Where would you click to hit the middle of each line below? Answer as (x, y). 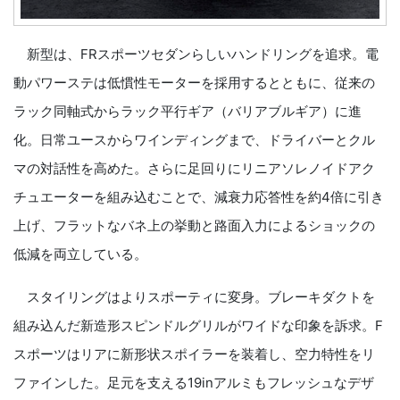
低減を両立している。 (80, 254)
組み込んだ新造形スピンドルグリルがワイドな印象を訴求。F (198, 326)
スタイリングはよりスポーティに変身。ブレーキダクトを (194, 297)
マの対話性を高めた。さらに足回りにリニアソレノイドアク (194, 169)
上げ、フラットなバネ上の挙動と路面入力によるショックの (194, 226)
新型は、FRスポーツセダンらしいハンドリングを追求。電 (196, 54)
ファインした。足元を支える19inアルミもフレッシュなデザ (194, 383)
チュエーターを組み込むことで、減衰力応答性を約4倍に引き (199, 197)
